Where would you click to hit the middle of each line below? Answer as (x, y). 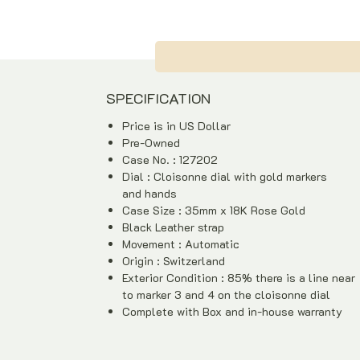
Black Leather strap (173, 227)
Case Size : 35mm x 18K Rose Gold (214, 210)
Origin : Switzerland (174, 261)
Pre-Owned (153, 143)
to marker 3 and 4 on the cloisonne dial (226, 295)
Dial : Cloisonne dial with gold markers (225, 176)
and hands (149, 193)
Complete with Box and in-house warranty (232, 311)
